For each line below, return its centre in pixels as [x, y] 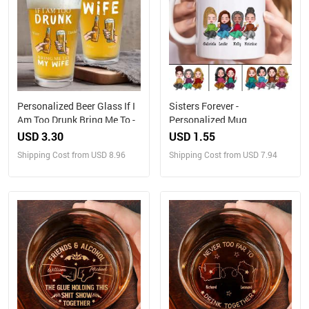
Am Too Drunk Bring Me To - [76, 119]
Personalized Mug [208, 119]
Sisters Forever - [203, 106]
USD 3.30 [40, 136]
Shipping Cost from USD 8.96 [71, 154]
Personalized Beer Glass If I [76, 106]
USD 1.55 [192, 136]
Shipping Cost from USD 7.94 [223, 154]
